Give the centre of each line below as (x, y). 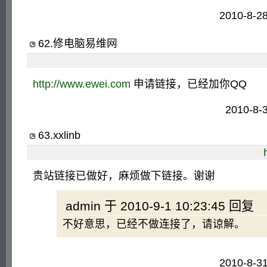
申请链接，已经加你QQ (189, 84)
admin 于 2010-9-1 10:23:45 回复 (160, 206)
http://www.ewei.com (82, 84)
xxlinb (67, 135)
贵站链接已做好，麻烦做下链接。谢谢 (124, 176)
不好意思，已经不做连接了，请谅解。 (154, 224)
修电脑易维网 (85, 44)
